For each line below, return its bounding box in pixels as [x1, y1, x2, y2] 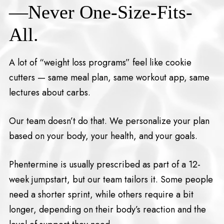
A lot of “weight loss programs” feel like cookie [8, 56, 191, 69]
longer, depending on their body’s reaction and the [8, 203, 206, 216]
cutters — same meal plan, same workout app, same [8, 71, 209, 84]
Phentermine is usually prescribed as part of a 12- [8, 158, 200, 171]
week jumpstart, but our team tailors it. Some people [8, 173, 213, 186]
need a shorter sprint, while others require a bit [8, 188, 193, 201]
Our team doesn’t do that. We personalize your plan [8, 114, 209, 128]
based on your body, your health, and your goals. [8, 129, 197, 143]
